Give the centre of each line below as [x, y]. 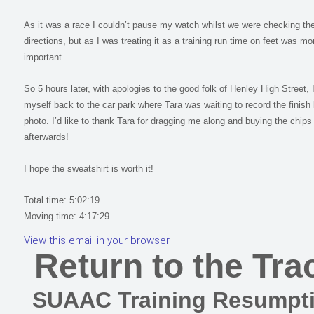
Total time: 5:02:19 [62, 200]
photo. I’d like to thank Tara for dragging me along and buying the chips [168, 121]
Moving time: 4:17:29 [67, 216]
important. [44, 57]
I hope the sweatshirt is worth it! [89, 169]
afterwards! [46, 137]
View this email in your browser [97, 240]
